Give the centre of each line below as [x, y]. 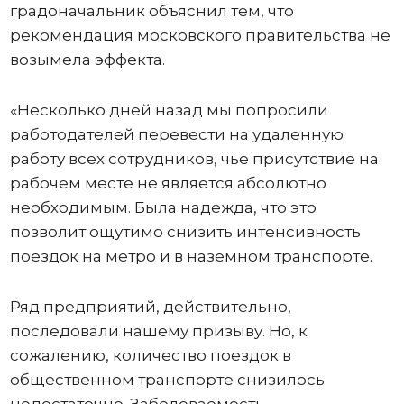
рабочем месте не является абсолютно [168, 183]
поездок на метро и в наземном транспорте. [191, 256]
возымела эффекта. [87, 60]
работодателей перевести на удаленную [176, 134]
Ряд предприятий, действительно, [150, 307]
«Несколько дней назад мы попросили [169, 110]
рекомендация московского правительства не [200, 35]
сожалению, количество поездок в [150, 355]
